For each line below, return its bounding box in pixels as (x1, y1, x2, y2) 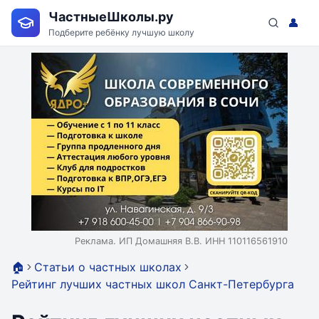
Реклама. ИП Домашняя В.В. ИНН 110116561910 (75, 236, 288, 246)
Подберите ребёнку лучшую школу (48, 26, 194, 38)
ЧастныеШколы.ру (48, 9, 174, 24)
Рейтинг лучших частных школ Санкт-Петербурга (11, 277, 294, 291)
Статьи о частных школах (34, 260, 182, 274)
